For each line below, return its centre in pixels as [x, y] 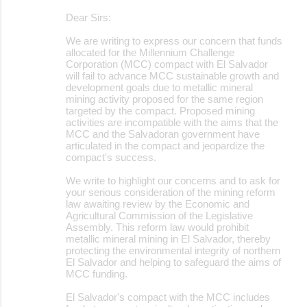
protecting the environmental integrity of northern [173, 250]
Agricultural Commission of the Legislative [159, 215]
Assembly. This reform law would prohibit [157, 227]
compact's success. [111, 157]
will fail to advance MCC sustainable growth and [172, 75]
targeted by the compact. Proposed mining [160, 110]
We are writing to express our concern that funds [174, 40]
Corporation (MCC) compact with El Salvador [167, 64]
